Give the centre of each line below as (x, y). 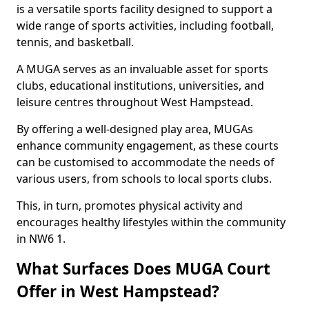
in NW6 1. (41, 239)
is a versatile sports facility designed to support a (144, 9)
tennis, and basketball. (75, 42)
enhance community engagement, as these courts (148, 146)
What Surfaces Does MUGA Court (143, 269)
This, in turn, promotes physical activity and (130, 206)
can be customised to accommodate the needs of (146, 162)
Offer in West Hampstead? (118, 291)
